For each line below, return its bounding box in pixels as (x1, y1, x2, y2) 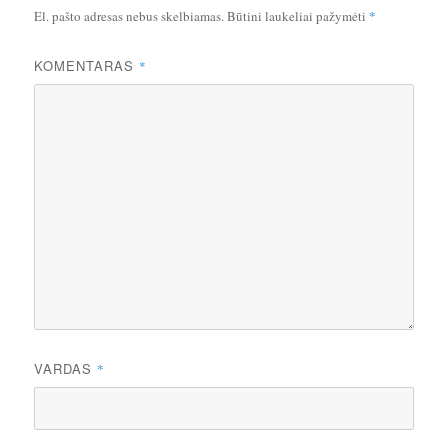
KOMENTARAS (34, 56, 140, 76)
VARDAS (34, 359, 98, 379)
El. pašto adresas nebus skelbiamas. (34, 7, 225, 26)
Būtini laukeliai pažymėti (227, 7, 370, 26)
